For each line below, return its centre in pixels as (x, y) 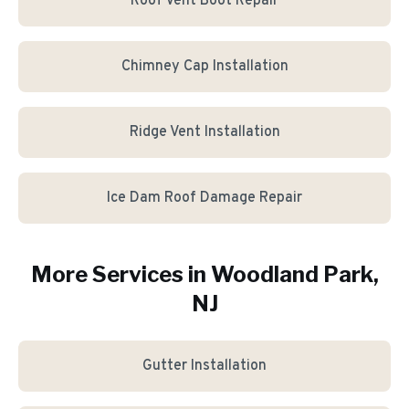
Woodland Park (292, 274)
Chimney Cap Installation (204, 67)
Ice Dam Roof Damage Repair (204, 198)
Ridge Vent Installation (204, 132)
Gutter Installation (204, 366)
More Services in (121, 274)
